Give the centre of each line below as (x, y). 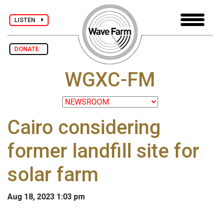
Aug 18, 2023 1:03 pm (46, 197)
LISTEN (28, 20)
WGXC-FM (110, 80)
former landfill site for (103, 151)
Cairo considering (84, 128)
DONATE (29, 49)
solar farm (53, 175)
